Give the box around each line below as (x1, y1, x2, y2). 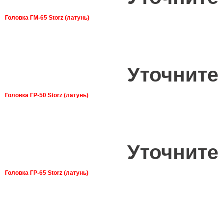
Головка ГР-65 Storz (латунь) (5, 169, 88, 176)
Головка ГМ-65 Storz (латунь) (5, 14, 89, 21)
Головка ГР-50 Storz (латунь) (5, 91, 88, 99)
